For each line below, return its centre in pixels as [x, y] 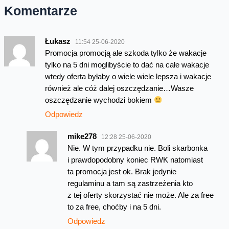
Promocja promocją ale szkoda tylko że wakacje [125, 53]
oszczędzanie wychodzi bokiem [99, 100]
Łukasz [58, 41]
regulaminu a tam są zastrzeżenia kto [130, 183]
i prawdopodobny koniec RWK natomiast [135, 160]
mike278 [82, 136]
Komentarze [40, 11]
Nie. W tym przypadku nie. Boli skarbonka [137, 148]
